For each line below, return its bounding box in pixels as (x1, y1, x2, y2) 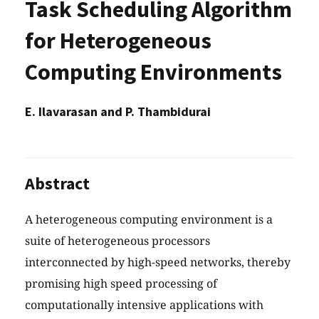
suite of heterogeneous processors (25, 233, 210, 249)
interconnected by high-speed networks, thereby (25, 254, 291, 271)
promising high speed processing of (25, 276, 217, 292)
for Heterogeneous (25, 26, 211, 56)
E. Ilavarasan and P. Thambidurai (25, 103, 211, 120)
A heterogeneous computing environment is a (25, 211, 273, 228)
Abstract (25, 172, 90, 195)
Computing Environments (25, 58, 282, 87)
